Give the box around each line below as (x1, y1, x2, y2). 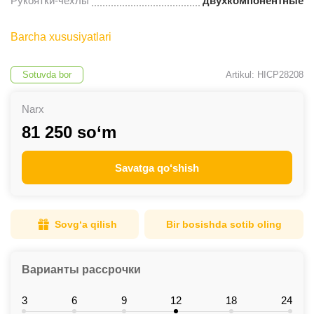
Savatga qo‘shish (115, 161, 199, 174)
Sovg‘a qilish (55, 219, 117, 230)
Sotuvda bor (22, 69, 71, 80)
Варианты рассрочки (22, 264, 141, 275)
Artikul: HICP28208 (226, 69, 303, 80)
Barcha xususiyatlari (11, 31, 111, 43)
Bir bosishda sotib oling (166, 219, 282, 230)
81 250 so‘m (22, 123, 116, 142)
